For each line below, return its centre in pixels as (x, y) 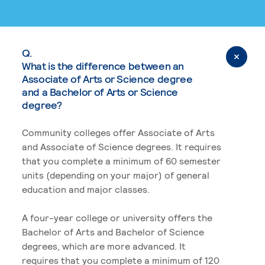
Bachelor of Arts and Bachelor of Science (113, 231)
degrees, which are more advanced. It (104, 245)
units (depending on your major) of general (116, 174)
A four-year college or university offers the (117, 217)
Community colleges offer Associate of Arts (118, 132)
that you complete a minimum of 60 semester (121, 160)
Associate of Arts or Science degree (107, 78)
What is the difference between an (103, 65)
